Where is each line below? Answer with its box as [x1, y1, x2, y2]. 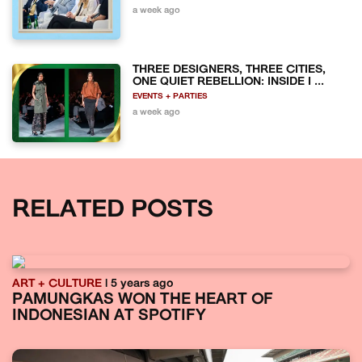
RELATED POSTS [12, 197, 213, 223]
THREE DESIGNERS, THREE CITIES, [133, 64, 326, 77]
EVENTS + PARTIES [133, 92, 208, 102]
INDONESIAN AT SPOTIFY [12, 308, 206, 324]
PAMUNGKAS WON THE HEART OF [12, 292, 273, 308]
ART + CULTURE [12, 277, 102, 290]
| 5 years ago [102, 277, 174, 290]
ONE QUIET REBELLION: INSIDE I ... [133, 76, 325, 89]
